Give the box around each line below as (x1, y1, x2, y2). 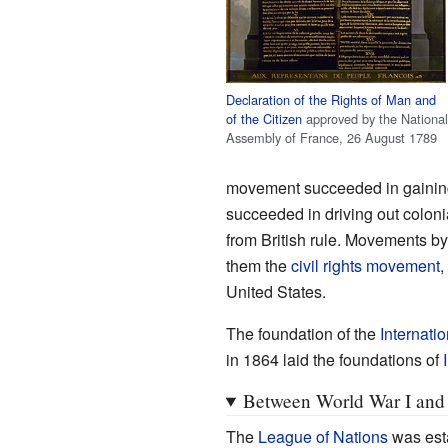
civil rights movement (290, 253, 440, 277)
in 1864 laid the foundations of (225, 347, 443, 371)
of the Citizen (225, 108, 302, 128)
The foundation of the (225, 321, 380, 345)
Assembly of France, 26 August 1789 (225, 127, 437, 147)
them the (225, 253, 291, 277)
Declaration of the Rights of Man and (225, 89, 436, 109)
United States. (225, 279, 326, 303)
